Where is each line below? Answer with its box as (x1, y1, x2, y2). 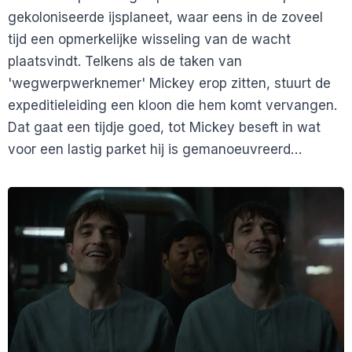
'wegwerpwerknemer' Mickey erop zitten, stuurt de (8, 75, 331, 91)
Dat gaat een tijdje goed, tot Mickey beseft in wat (8, 119, 321, 135)
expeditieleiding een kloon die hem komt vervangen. (8, 97, 337, 113)
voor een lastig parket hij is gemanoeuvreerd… (8, 141, 302, 157)
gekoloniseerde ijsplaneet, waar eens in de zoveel (8, 9, 323, 25)
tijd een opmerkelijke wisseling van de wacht (8, 31, 291, 47)
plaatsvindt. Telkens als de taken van (8, 53, 242, 69)
